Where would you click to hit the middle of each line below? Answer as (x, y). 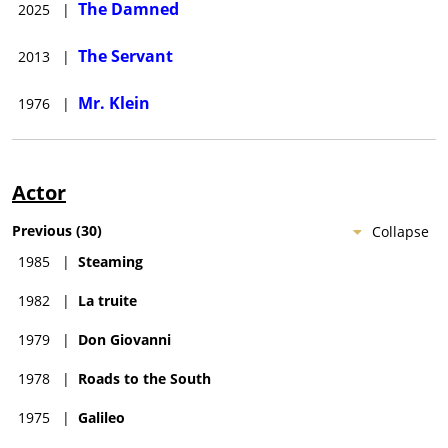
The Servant (125, 56)
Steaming (110, 262)
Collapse (400, 232)
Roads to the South (144, 379)
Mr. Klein (114, 103)
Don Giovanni (124, 340)
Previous (42, 231)
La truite (107, 301)
